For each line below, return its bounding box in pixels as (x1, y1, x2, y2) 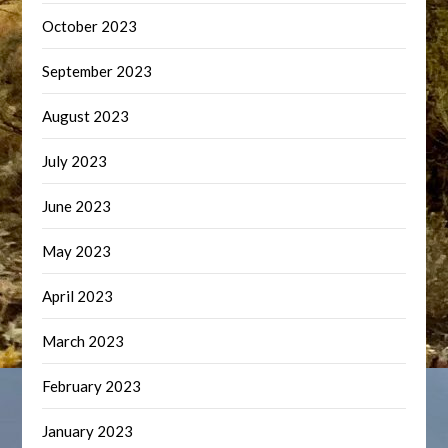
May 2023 (42, 242, 112, 260)
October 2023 (42, 17, 138, 35)
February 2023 (42, 377, 142, 395)
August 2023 (42, 107, 130, 125)
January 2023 (42, 422, 134, 440)
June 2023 (42, 197, 112, 215)
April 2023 (42, 287, 114, 305)
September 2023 (42, 62, 153, 80)
